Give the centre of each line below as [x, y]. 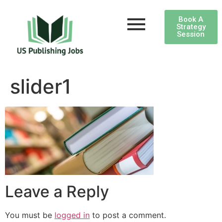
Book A [191, 19]
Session [191, 34]
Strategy [191, 27]
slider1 [41, 87]
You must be [30, 215]
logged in [72, 215]
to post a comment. [128, 215]
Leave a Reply [57, 191]
